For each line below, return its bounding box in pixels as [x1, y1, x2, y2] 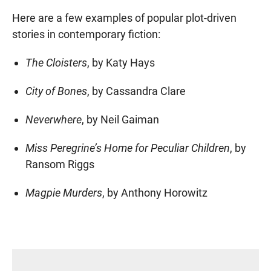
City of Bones [25, 85, 87, 97]
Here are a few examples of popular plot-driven [12, 11, 237, 24]
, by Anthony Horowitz [102, 186, 207, 199]
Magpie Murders [25, 186, 102, 199]
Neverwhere [25, 113, 82, 126]
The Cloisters [25, 56, 87, 69]
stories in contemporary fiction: [12, 28, 160, 41]
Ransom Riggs [25, 158, 94, 171]
